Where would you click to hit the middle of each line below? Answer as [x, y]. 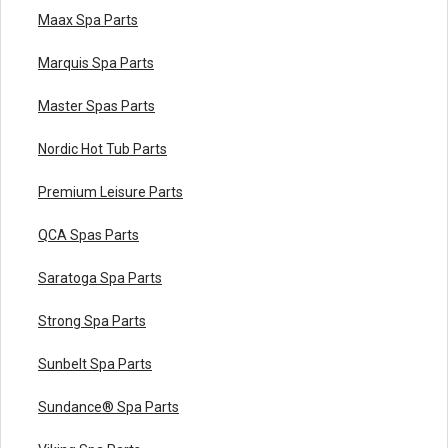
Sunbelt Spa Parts [95, 363]
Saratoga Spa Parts [100, 277]
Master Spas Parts [96, 105]
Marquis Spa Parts [96, 62]
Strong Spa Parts [92, 320]
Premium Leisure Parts [110, 191]
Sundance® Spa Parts [108, 406]
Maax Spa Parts [88, 19]
